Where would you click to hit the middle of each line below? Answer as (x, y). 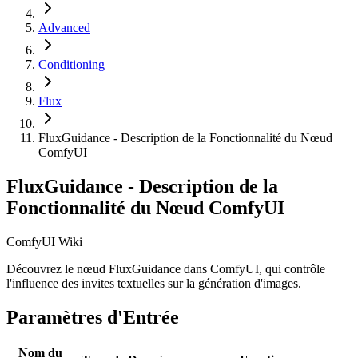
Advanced (64, 27)
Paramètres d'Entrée (93, 317)
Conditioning (72, 64)
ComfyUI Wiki (44, 241)
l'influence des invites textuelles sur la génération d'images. (154, 283)
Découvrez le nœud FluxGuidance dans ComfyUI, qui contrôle (166, 268)
